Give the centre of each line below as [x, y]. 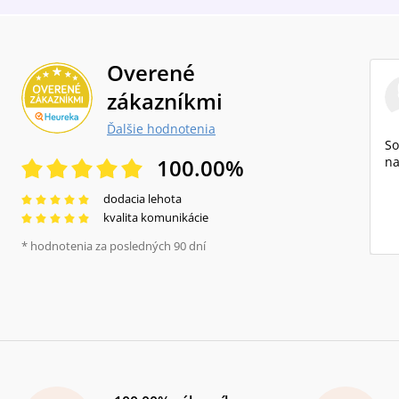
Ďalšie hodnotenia [161, 129]
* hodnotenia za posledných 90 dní [114, 246]
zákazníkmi [165, 102]
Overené [151, 73]
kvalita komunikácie [156, 218]
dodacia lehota [142, 199]
